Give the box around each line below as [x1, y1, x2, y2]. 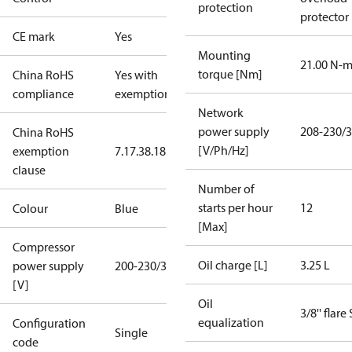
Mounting [198, 47, 251, 63]
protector [300, 9, 349, 24]
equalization [198, 314, 264, 330]
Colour [13, 200, 48, 216]
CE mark [13, 28, 55, 44]
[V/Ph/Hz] [198, 142, 249, 158]
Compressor [13, 239, 75, 255]
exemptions [115, 86, 176, 101]
